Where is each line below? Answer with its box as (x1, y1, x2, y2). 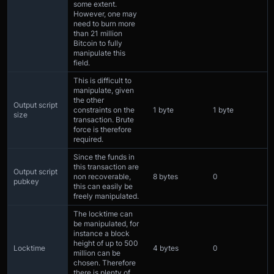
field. (73, 58, 90, 68)
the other (73, 95, 104, 105)
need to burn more (73, 19, 135, 29)
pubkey (13, 177, 39, 187)
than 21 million (73, 29, 122, 39)
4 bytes (153, 243, 179, 253)
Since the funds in (73, 152, 135, 162)
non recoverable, (73, 172, 131, 182)
